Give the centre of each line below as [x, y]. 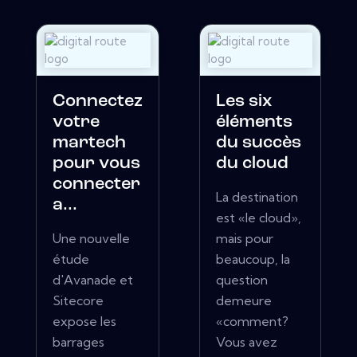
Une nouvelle [91, 239]
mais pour [245, 239]
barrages [78, 342]
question [242, 280]
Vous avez [247, 342]
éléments [254, 123]
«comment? [252, 322]
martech [89, 143]
